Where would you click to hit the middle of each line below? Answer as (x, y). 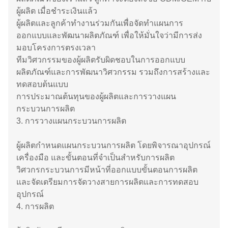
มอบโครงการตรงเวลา (56, 48)
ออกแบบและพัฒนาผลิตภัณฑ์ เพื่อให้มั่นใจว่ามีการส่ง (109, 35)
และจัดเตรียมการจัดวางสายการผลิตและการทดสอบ (107, 182)
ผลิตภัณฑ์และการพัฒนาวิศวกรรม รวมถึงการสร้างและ (113, 72)
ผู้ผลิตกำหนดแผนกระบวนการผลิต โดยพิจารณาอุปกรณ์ (113, 145)
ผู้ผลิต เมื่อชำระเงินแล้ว (57, 11)
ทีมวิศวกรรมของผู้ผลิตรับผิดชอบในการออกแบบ (101, 60)
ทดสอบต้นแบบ (42, 84)
